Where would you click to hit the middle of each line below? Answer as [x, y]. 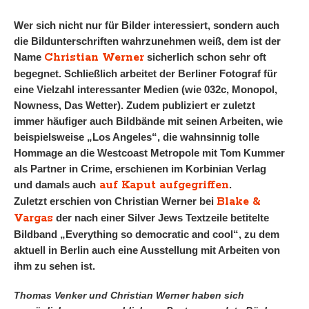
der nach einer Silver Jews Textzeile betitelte [161, 218]
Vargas [33, 218]
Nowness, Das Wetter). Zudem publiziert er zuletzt [134, 105]
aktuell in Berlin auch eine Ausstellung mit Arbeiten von [147, 250]
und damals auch [55, 185]
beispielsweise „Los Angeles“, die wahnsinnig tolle [137, 137]
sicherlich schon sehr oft [205, 57]
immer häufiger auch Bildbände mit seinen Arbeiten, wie [148, 121]
